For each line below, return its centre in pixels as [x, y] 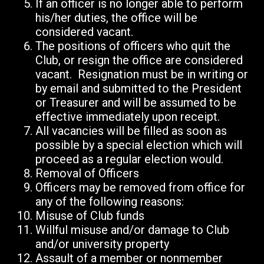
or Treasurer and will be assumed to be [136, 103]
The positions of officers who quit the [133, 46]
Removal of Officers [87, 174]
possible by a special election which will [139, 145]
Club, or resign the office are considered [139, 60]
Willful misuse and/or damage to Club [132, 230]
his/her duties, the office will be [116, 18]
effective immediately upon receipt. [128, 117]
